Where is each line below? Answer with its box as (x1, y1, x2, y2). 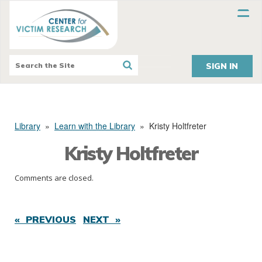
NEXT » (83, 213, 120, 226)
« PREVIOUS (15, 213, 76, 226)
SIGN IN (206, 61, 239, 72)
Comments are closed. (15, 173, 94, 184)
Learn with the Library (54, 120, 135, 132)
